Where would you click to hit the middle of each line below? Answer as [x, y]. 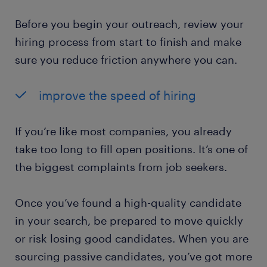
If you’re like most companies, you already [123, 131]
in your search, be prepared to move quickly [129, 221]
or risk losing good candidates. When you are [132, 239]
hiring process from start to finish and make [128, 42]
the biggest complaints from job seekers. [121, 167]
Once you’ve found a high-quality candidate [128, 203]
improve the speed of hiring [117, 96]
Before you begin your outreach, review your [129, 24]
